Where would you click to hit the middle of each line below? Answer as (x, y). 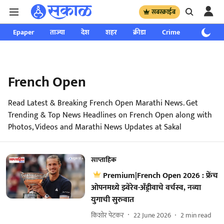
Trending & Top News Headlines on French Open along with (110, 115)
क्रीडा (139, 32)
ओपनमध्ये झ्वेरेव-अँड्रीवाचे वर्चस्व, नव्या (146, 188)
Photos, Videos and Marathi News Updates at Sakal (95, 127)
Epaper (23, 32)
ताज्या (57, 32)
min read (198, 215)
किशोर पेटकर (107, 215)
